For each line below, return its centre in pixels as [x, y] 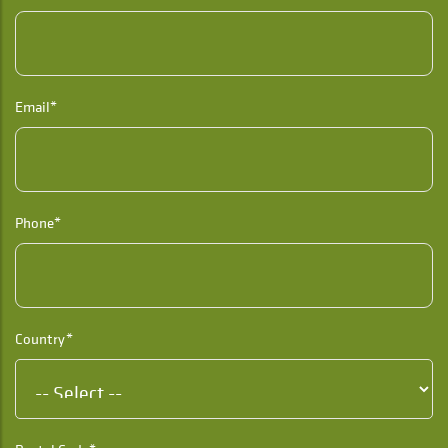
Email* [36, 107]
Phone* [38, 223]
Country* [44, 339]
